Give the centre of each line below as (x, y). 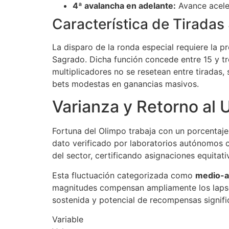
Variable (68, 220)
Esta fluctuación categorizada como (124, 175)
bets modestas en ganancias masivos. (125, 84)
